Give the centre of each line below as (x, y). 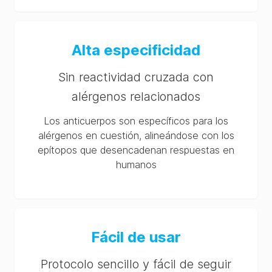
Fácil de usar (136, 237)
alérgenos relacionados (136, 97)
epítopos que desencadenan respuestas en (136, 150)
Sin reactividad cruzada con (136, 77)
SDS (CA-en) (136, 31)
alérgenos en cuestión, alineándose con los (136, 135)
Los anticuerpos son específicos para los (136, 121)
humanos (136, 165)
